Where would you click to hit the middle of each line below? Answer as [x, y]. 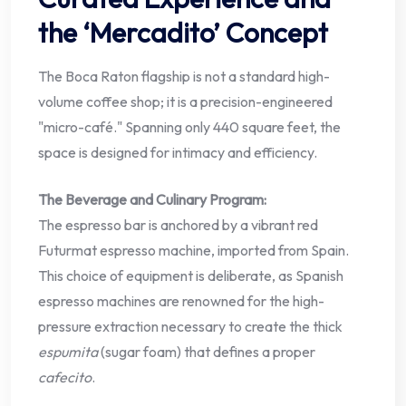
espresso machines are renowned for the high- [181, 301]
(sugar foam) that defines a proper [207, 352]
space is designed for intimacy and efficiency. [178, 153]
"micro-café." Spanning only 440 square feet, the [189, 127]
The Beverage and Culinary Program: [152, 200]
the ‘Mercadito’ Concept [183, 33]
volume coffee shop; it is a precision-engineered [185, 102]
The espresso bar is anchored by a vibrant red [178, 225]
